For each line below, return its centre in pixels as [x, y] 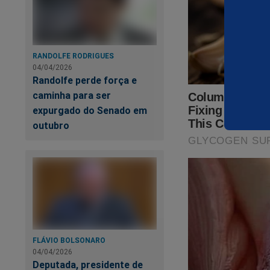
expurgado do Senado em [90, 110]
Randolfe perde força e [85, 80]
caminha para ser [72, 95]
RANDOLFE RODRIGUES [73, 55]
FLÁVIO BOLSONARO [69, 240]
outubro [51, 125]
